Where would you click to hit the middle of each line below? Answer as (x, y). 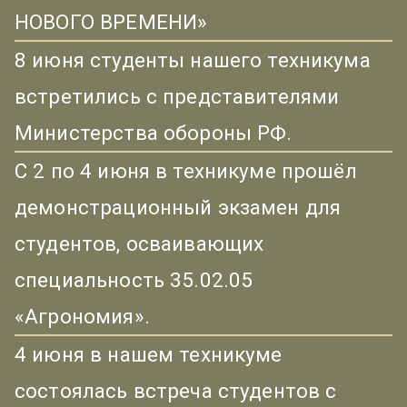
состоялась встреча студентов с (176, 391)
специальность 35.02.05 (134, 280)
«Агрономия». (82, 317)
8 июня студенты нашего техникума (193, 60)
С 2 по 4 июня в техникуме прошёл (186, 171)
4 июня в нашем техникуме (149, 355)
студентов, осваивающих (139, 244)
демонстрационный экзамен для (178, 208)
